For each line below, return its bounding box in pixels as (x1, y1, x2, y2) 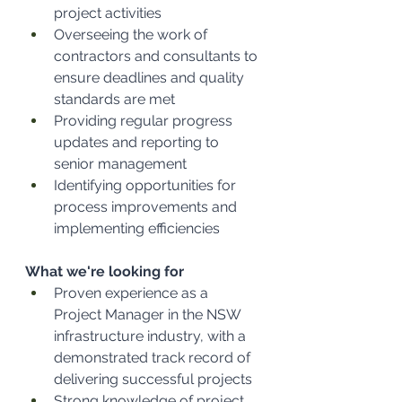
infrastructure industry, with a (54, 328, 249, 345)
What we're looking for (25, 263, 184, 280)
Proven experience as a (54, 284, 212, 301)
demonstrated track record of (54, 349, 254, 366)
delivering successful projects (54, 371, 252, 388)
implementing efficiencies (54, 220, 220, 237)
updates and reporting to (54, 134, 223, 151)
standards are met (54, 91, 175, 108)
